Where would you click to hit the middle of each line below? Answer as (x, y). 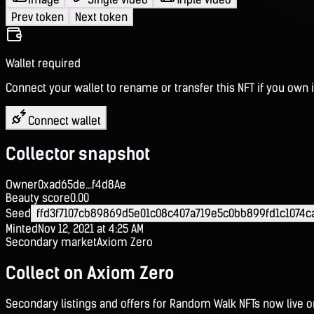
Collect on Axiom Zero (90, 273)
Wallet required (43, 63)
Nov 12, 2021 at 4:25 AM (91, 228)
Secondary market (51, 242)
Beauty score (38, 198)
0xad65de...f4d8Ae (82, 184)
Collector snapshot (78, 153)
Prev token (37, 17)
